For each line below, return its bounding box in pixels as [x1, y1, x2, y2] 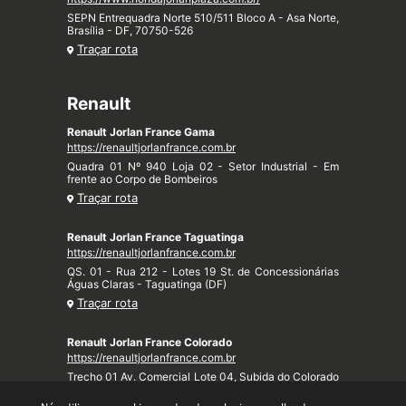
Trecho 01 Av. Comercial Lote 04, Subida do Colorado [67, 370, 339, 384]
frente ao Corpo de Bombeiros [67, 172, 217, 187]
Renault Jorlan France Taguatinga [67, 230, 244, 245]
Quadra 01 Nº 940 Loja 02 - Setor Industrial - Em [67, 159, 339, 174]
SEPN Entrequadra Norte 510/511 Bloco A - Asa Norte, [67, 11, 339, 25]
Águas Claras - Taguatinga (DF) [67, 277, 227, 292]
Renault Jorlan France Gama [67, 125, 215, 140]
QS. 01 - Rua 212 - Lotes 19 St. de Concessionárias [67, 265, 339, 279]
